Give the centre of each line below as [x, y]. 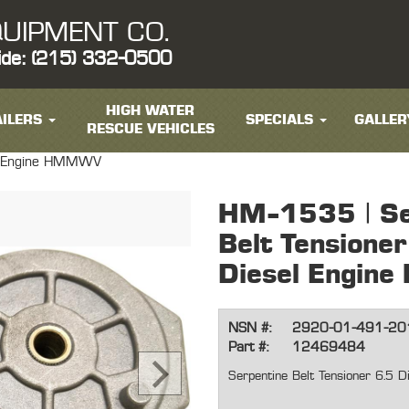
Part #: [248, 348]
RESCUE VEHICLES [150, 129]
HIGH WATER [151, 111]
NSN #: [250, 329]
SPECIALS [279, 120]
